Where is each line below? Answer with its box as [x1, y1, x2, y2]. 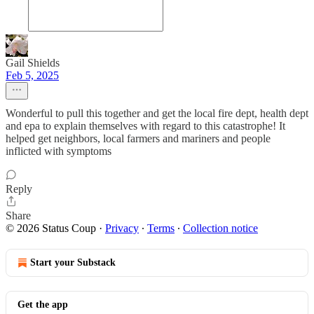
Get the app [18, 299, 68, 310]
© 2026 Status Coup [6, 222, 96, 234]
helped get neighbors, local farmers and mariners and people [6, 132, 271, 144]
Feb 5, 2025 [6, 69, 59, 81]
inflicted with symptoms [6, 145, 111, 157]
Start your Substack [30, 257, 116, 268]
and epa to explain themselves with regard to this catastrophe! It [6, 120, 285, 132]
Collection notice [183, 222, 258, 234]
